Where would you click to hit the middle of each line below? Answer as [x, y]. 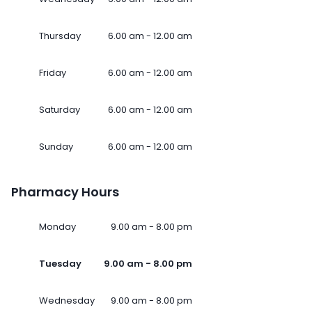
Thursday [60, 36]
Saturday [60, 110]
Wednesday [67, 301]
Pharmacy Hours [65, 192]
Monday [57, 227]
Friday [53, 73]
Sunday [56, 147]
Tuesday [60, 264]
